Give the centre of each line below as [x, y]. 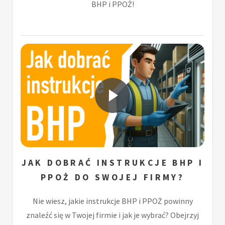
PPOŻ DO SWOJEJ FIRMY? [113, 178]
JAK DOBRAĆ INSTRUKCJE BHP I [113, 163]
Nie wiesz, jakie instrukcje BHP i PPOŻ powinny [113, 201]
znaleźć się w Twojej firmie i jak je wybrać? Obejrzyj [113, 215]
